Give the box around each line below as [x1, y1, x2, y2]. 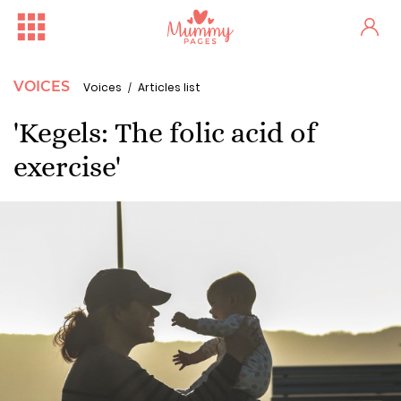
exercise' [13, 150, 121, 183]
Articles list [138, 80, 200, 95]
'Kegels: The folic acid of [13, 116, 316, 149]
